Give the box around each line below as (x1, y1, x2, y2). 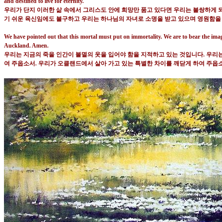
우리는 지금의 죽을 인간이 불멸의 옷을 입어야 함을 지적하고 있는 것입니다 (4, 51, 203, 58)
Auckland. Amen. (4, 42, 49, 50)
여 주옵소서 (4, 60, 35, 67)
